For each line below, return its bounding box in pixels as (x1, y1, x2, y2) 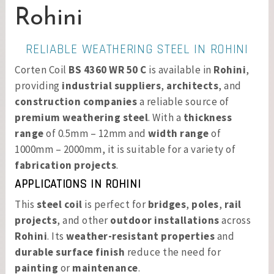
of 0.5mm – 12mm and (43, 127, 148, 140)
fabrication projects (15, 158, 116, 172)
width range (148, 127, 209, 140)
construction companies (15, 95, 137, 108)
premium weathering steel (15, 111, 148, 124)
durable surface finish (15, 245, 125, 259)
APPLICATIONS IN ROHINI (15, 177, 141, 192)
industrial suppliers (62, 79, 161, 92)
